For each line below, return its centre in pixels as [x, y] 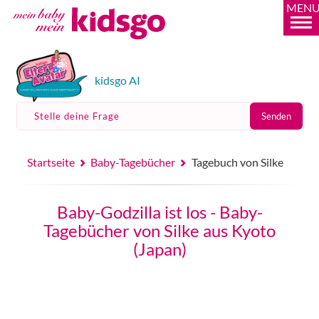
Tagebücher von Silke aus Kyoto [159, 230]
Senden [276, 116]
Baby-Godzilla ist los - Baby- [159, 212]
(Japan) [159, 249]
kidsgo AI [117, 80]
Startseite [51, 162]
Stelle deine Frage [77, 116]
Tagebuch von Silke [238, 162]
